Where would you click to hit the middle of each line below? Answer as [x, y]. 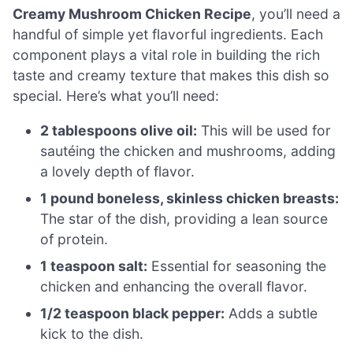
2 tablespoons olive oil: [119, 130]
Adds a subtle [271, 313]
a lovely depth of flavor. [118, 171]
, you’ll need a [296, 14]
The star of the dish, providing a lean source [184, 218]
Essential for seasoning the [237, 266]
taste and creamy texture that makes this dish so [171, 76]
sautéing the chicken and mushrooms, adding [188, 150]
